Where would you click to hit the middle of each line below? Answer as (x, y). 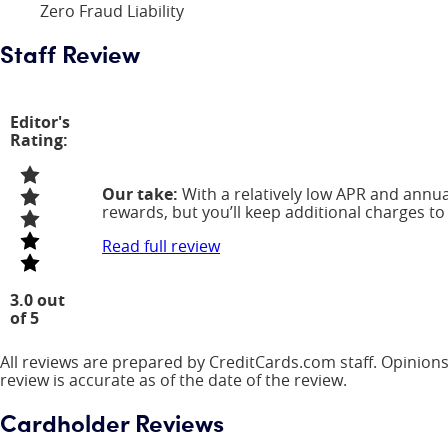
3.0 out (37, 299)
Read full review (161, 245)
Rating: (39, 139)
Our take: (140, 193)
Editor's (40, 121)
